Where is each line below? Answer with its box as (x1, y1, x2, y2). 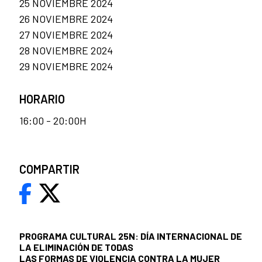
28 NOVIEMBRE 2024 (19, 43, 113, 57)
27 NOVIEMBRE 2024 (19, 27, 113, 41)
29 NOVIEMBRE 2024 (19, 59, 113, 73)
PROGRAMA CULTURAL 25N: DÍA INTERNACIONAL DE (19, 230, 242, 242)
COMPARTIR (19, 161, 80, 176)
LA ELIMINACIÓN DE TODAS (19, 241, 133, 253)
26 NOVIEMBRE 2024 (19, 12, 113, 25)
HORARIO (19, 91, 65, 106)
